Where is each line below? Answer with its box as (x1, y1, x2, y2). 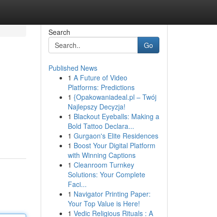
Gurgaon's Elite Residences (73, 131, 158, 140)
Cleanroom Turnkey (73, 160, 134, 170)
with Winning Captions (67, 150, 136, 160)
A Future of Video (73, 73, 127, 82)
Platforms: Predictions (67, 82, 135, 92)
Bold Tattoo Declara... (67, 121, 134, 131)
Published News (48, 63, 97, 73)
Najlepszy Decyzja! (67, 102, 125, 111)
